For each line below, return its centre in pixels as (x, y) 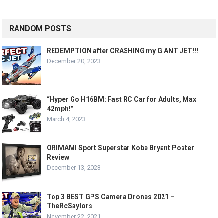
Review (58, 157)
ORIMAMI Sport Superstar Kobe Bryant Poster (121, 148)
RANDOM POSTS (40, 28)
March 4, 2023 (66, 119)
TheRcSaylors (70, 206)
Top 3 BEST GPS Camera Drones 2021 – (111, 197)
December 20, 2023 (74, 61)
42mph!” (60, 109)
